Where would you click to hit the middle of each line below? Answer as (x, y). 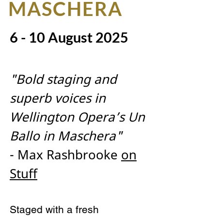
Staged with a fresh (54, 209)
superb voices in (58, 98)
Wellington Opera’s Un (77, 117)
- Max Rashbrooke (65, 155)
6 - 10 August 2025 (69, 37)
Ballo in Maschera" (66, 136)
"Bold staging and (63, 79)
